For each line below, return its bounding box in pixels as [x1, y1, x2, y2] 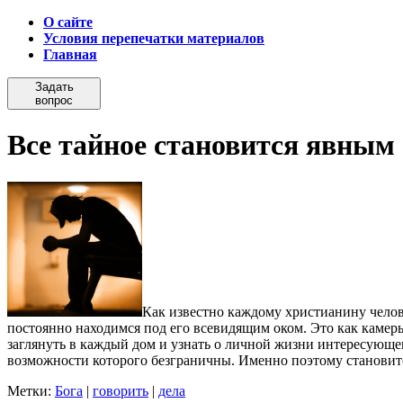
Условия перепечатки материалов [43, 31, 264, 46]
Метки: [7, 382, 55, 399]
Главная [43, 47, 97, 62]
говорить [93, 382, 148, 399]
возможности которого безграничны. [7, 352, 235, 368]
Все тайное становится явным [7, 129, 395, 162]
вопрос [35, 94, 73, 107]
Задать [34, 80, 74, 94]
